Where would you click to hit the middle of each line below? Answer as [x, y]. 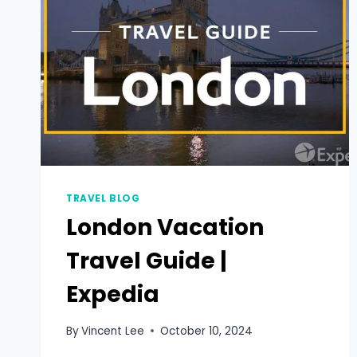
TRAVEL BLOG [103, 199]
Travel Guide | [147, 261]
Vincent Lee [113, 331]
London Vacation [165, 228]
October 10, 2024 [207, 331]
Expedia [113, 295]
